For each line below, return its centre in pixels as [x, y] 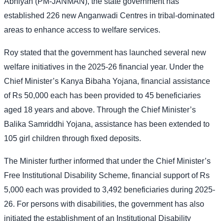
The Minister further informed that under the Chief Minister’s [107, 161]
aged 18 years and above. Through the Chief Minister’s [100, 110]
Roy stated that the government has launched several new [105, 52]
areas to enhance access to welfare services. [82, 30]
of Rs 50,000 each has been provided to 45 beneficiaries [102, 95]
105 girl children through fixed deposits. [73, 138]
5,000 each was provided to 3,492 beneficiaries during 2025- [110, 189]
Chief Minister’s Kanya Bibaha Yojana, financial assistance [107, 81]
